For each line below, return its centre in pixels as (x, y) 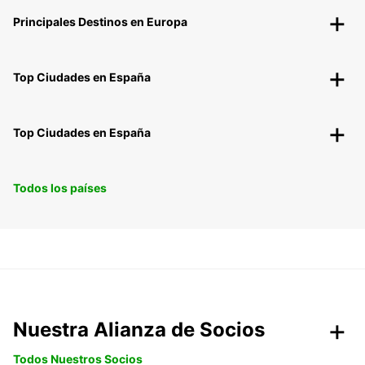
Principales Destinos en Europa (100, 22)
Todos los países (60, 188)
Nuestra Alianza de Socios (139, 330)
